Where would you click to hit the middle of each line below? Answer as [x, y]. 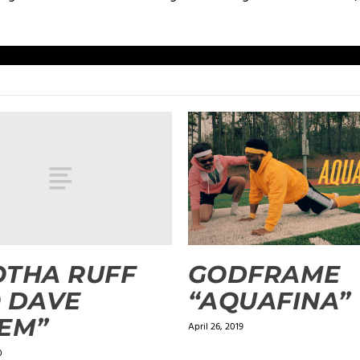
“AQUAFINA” [269, 301]
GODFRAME [264, 275]
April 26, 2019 [215, 327]
